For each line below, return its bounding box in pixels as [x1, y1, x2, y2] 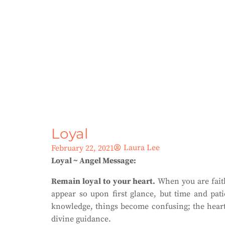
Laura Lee [124, 142, 160, 153]
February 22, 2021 [51, 143, 114, 153]
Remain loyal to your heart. [51, 176, 155, 186]
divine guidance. [51, 214, 111, 224]
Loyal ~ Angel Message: [51, 156, 136, 166]
